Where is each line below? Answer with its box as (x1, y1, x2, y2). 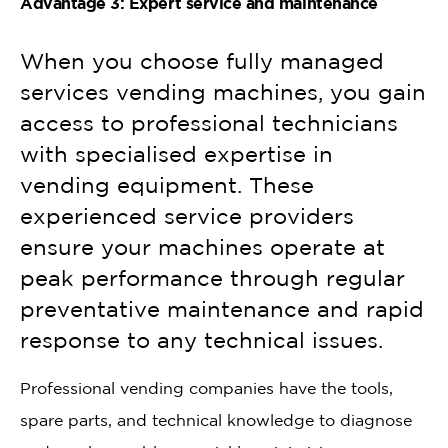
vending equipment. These (20, 172, 314, 197)
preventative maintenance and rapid (20, 296, 424, 321)
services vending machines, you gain (20, 79, 426, 104)
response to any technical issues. (20, 327, 383, 352)
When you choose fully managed (20, 48, 384, 73)
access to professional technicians (20, 110, 398, 135)
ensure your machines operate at (20, 234, 385, 259)
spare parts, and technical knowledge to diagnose (20, 410, 412, 429)
